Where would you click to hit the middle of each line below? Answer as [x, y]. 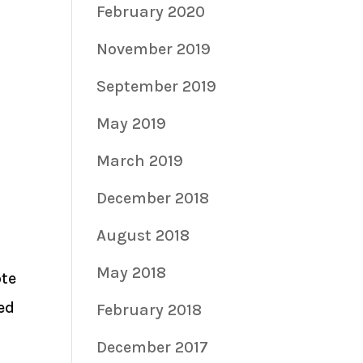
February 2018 [149, 310]
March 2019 [140, 160]
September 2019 [157, 86]
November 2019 [154, 49]
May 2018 [132, 272]
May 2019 [132, 123]
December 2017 [153, 347]
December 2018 [153, 198]
